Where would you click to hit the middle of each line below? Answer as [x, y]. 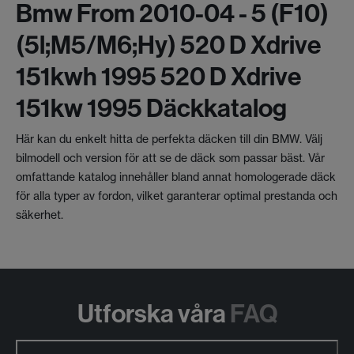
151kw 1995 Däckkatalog [151, 107]
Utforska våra [151, 313]
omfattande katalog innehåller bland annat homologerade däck [176, 177]
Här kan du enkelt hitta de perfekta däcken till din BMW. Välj [169, 139]
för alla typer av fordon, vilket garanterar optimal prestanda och [177, 196]
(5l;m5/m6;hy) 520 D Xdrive [168, 44]
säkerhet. [40, 215]
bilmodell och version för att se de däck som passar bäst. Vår [170, 158]
